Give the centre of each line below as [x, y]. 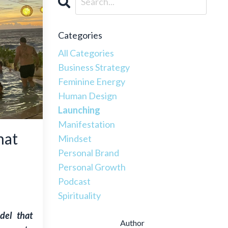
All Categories [86, 53]
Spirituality [79, 195]
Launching [79, 110]
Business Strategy [94, 67]
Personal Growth [92, 167]
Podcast [74, 181]
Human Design [87, 95]
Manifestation [86, 124]
